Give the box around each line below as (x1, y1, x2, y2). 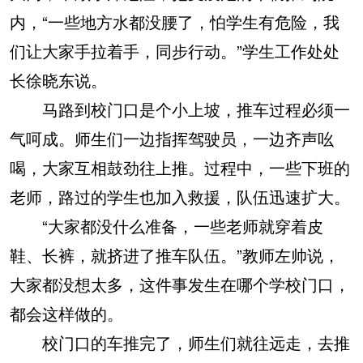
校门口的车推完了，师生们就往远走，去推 (10, 331, 350, 354)
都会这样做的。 (10, 301, 123, 325)
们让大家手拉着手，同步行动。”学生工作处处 (10, 39, 340, 62)
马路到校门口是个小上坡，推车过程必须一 (10, 97, 350, 121)
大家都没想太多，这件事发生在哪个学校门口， (10, 272, 350, 296)
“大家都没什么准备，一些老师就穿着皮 (10, 214, 323, 237)
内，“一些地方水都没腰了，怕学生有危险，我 (10, 10, 340, 33)
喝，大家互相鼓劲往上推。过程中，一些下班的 (10, 156, 350, 179)
